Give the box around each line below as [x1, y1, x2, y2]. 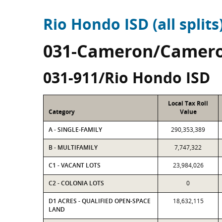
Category [49, 108, 75, 116]
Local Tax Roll [168, 99, 208, 108]
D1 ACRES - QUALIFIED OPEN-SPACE [49, 197, 151, 205]
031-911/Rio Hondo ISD [43, 67, 210, 88]
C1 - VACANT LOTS [49, 161, 101, 169]
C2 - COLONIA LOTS [49, 179, 104, 187]
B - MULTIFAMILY [49, 143, 98, 152]
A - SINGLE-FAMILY [49, 125, 102, 134]
